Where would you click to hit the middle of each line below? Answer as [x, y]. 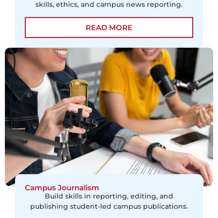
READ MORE [109, 27]
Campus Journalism [62, 187]
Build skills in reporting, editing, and [109, 196]
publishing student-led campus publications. [109, 206]
